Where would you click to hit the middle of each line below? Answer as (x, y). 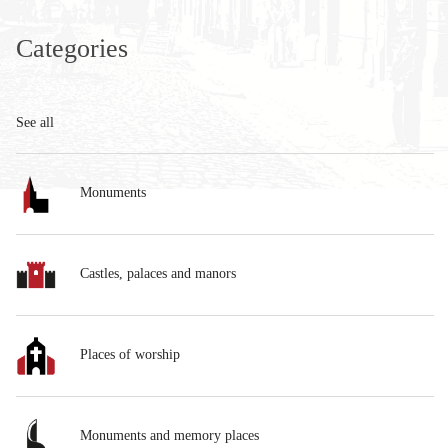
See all (35, 122)
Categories (72, 48)
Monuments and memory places (167, 436)
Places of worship (128, 355)
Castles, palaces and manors (156, 274)
